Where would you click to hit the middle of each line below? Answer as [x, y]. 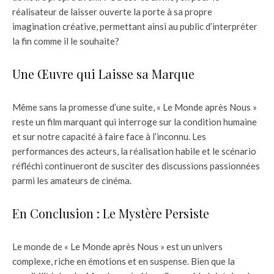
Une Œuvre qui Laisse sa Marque [103, 73]
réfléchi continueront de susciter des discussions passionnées [136, 165]
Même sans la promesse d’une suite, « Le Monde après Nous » [135, 107]
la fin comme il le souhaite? [66, 41]
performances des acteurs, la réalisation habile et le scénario [134, 151]
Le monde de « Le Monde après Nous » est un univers [117, 246]
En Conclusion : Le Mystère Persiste [111, 213]
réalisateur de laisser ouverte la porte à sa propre [112, 11]
